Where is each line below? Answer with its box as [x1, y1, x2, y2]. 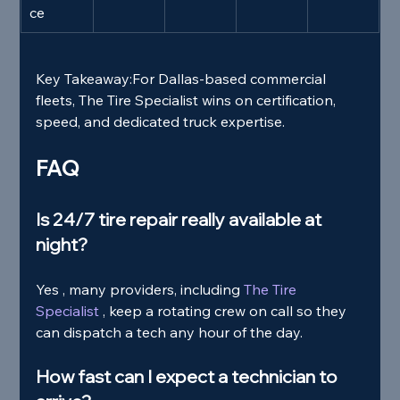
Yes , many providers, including [36, 280, 241, 299]
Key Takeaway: [36, 70, 133, 88]
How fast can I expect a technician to [36, 365, 342, 388]
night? [36, 233, 88, 256]
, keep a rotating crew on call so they [103, 302, 351, 321]
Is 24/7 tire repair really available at [36, 208, 326, 231]
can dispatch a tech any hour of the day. [36, 323, 304, 342]
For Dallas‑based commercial [132, 70, 330, 88]
